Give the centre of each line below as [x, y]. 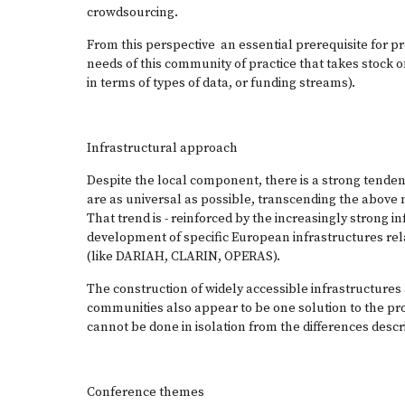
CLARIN [194, 257]
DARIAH [140, 257]
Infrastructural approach [162, 148]
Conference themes [146, 392]
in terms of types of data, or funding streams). [221, 83]
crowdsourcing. [132, 13]
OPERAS [249, 257]
